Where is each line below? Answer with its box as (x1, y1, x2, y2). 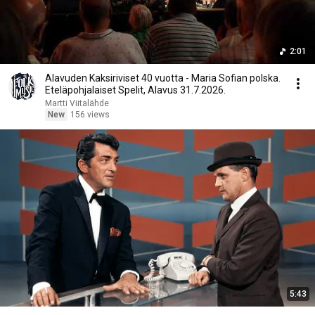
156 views (70, 110, 110, 120)
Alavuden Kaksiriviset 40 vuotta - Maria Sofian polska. (45, 72, 281, 84)
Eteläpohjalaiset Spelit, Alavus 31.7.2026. (45, 84, 226, 96)
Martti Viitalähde (45, 98, 109, 108)
